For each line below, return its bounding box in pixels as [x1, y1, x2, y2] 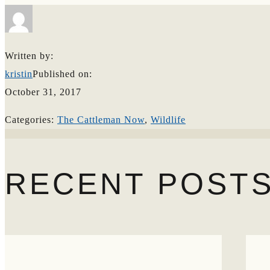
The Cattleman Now [57, 115, 145, 125]
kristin [5, 69, 33, 80]
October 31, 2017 [5, 87, 81, 98]
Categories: [5, 115, 57, 125]
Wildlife [151, 115, 186, 125]
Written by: [5, 51, 54, 61]
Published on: [33, 69, 92, 80]
